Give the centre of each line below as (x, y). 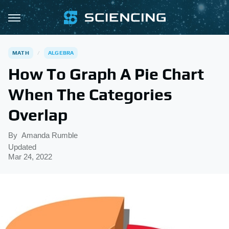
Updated (22, 147)
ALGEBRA (61, 53)
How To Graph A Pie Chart (106, 74)
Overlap (38, 115)
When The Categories (90, 94)
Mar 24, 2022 (30, 157)
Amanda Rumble (50, 135)
